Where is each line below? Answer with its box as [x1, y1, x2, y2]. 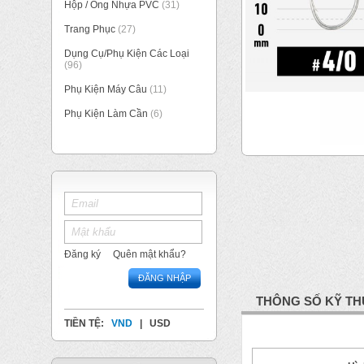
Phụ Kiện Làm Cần [64, 108, 148, 119]
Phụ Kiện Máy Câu [64, 84, 147, 95]
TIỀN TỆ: [64, 318, 106, 329]
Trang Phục [64, 24, 118, 35]
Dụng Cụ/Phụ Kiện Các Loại [64, 48, 189, 59]
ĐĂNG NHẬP [138, 273, 191, 283]
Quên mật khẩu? [113, 249, 186, 260]
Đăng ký [64, 249, 101, 260]
